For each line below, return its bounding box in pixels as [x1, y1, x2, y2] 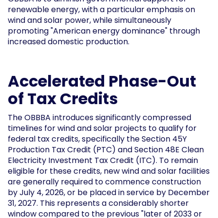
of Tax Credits [8, 87, 118, 109]
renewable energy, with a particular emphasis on [8, 3, 195, 15]
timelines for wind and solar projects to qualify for [8, 122, 197, 134]
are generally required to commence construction [8, 176, 201, 187]
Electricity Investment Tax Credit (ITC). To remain [8, 154, 198, 166]
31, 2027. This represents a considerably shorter [8, 197, 189, 209]
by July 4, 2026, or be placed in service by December [8, 186, 210, 198]
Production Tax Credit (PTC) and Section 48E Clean [8, 144, 204, 155]
